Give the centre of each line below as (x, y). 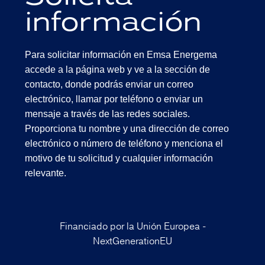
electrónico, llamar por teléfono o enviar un (114, 99)
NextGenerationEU (132, 242)
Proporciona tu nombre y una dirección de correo (127, 129)
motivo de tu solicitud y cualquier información (119, 159)
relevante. (46, 173)
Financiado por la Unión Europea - (132, 227)
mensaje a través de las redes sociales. (108, 114)
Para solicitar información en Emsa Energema (121, 55)
